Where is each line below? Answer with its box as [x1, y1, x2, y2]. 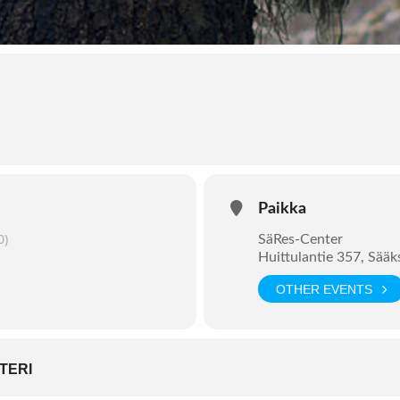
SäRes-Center [258, 232, 343, 246]
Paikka [258, 201, 306, 217]
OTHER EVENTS [276, 281, 372, 296]
